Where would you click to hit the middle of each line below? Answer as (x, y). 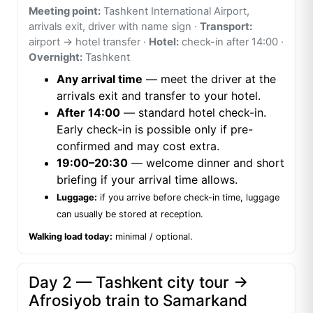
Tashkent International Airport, (175, 12)
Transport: (226, 27)
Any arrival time (100, 79)
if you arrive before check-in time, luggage (188, 198)
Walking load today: (71, 237)
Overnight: (56, 58)
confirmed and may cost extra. (138, 146)
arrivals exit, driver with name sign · (114, 27)
